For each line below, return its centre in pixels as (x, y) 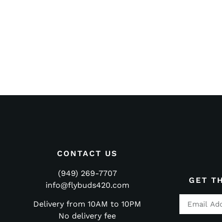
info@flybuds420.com (87, 185)
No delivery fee (87, 216)
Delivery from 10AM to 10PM (87, 204)
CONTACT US (87, 153)
